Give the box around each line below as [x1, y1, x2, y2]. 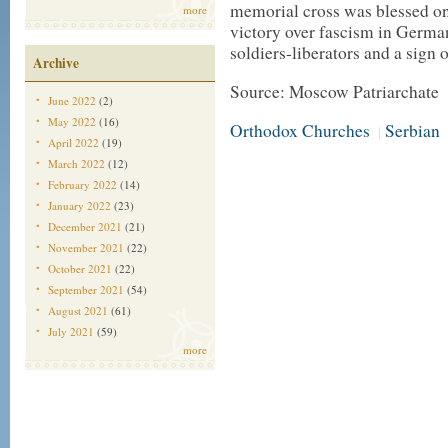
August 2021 [48, 303, 108, 318]
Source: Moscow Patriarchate [230, 80, 439, 103]
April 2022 [48, 135, 99, 150]
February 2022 [48, 177, 117, 192]
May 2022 [48, 114, 96, 129]
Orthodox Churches [230, 119, 370, 142]
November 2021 [48, 240, 124, 255]
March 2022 [48, 156, 105, 171]
